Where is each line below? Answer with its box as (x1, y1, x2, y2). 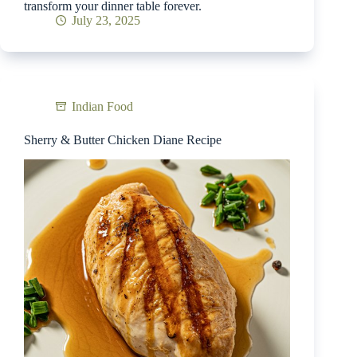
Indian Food (72, 99, 133, 113)
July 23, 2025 (72, 13, 140, 27)
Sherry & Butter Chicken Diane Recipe (24, 132, 222, 147)
